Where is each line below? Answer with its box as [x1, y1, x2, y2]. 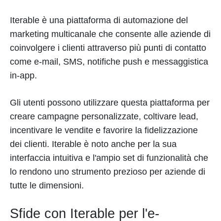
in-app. [10, 70, 37, 80]
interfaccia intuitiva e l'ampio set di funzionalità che [10, 152, 208, 163]
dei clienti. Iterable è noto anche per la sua [10, 139, 177, 149]
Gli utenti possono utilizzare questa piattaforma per [10, 97, 210, 108]
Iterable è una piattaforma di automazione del [10, 15, 188, 25]
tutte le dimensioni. [10, 180, 84, 190]
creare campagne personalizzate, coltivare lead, [10, 111, 198, 121]
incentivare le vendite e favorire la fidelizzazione [10, 125, 198, 135]
